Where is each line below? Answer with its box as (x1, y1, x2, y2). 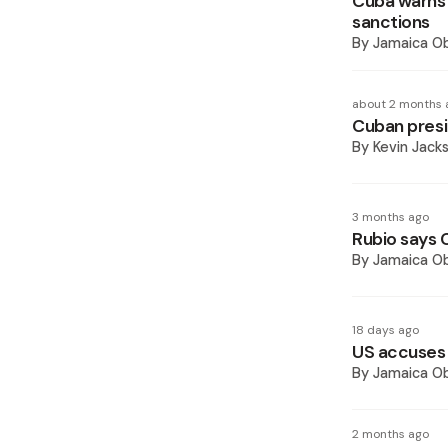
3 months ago (352, 209, 429, 225)
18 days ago (352, 322, 419, 338)
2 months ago (352, 426, 429, 442)
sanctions (352, 11, 431, 33)
